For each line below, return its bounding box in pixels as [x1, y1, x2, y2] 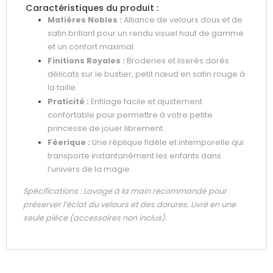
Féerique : [48, 137, 90, 148]
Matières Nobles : [48, 15, 122, 26]
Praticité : [48, 96, 89, 107]
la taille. [48, 82, 77, 93]
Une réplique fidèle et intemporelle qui [90, 137, 244, 148]
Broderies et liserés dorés [125, 55, 229, 66]
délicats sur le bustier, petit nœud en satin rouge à [48, 69, 245, 80]
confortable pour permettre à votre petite [48, 110, 213, 121]
